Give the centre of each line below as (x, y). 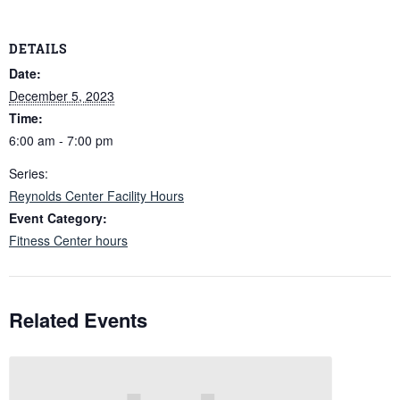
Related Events (78, 319)
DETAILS (38, 48)
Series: (29, 173)
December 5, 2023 (62, 95)
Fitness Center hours (68, 240)
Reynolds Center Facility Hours (96, 195)
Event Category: (58, 217)
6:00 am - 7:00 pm (61, 140)
